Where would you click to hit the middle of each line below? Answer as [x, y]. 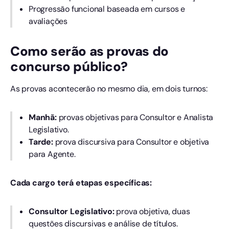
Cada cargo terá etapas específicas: [81, 183]
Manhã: [44, 118]
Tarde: [41, 142]
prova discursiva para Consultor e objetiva [131, 142]
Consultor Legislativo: [73, 212]
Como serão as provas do [89, 52]
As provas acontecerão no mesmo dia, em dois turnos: [109, 89]
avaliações [48, 21]
